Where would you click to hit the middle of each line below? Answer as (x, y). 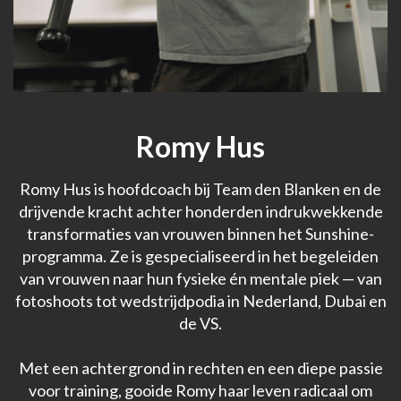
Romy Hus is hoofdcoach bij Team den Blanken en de (200, 188)
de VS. (200, 323)
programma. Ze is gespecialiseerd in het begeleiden (200, 256)
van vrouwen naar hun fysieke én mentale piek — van (200, 278)
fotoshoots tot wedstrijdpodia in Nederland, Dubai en (200, 300)
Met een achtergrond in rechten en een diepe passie (200, 367)
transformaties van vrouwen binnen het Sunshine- (200, 233)
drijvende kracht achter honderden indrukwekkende (200, 211)
